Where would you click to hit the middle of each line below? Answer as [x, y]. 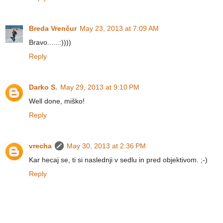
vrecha [40, 146]
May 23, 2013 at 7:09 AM [119, 29]
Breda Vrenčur [53, 29]
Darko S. [43, 87]
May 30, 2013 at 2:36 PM [106, 146]
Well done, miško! [57, 101]
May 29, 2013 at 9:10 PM [100, 87]
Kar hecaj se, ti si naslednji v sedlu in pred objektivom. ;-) [118, 160]
